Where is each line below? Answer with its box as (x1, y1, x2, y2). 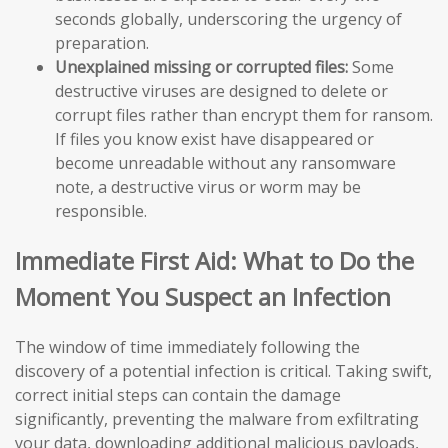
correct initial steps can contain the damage (15, 384, 341, 407)
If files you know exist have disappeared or (55, 128, 374, 151)
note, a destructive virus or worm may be (55, 176, 361, 199)
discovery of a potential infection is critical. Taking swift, (15, 360, 432, 383)
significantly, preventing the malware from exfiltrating (15, 408, 419, 431)
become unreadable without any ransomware (55, 152, 396, 175)
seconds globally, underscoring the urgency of (55, 8, 402, 31)
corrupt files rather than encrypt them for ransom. (55, 104, 433, 127)
